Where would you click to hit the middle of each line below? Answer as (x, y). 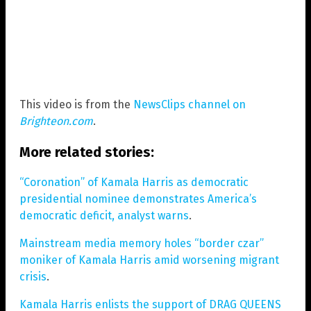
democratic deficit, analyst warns (104, 215)
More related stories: (87, 152)
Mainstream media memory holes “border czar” (142, 243)
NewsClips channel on (190, 104)
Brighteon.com (56, 121)
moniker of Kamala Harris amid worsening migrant (149, 260)
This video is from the (76, 104)
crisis (33, 276)
